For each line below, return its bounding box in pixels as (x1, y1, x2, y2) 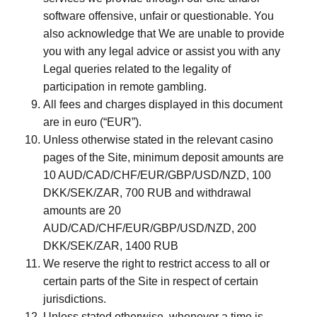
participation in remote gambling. (43, 81, 207, 93)
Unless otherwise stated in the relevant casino (43, 134, 273, 146)
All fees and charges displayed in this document (43, 98, 282, 110)
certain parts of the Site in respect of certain (43, 275, 258, 287)
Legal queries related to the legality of (43, 63, 231, 75)
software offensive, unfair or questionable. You (43, 10, 274, 22)
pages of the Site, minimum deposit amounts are (43, 151, 284, 163)
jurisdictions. (43, 293, 106, 305)
